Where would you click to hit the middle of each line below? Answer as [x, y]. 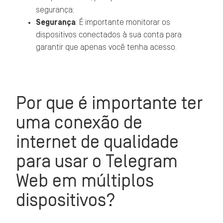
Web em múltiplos [85, 181]
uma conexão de [79, 123]
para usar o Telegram [97, 162]
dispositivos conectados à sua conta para [109, 35]
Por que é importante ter [110, 103]
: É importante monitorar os [123, 22]
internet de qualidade [98, 142]
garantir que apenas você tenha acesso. [107, 47]
